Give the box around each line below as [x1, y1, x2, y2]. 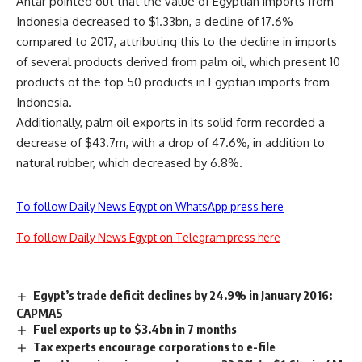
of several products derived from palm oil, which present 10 [16, 53, 340, 69]
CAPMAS [16, 305, 63, 320]
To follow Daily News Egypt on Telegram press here [16, 229, 280, 244]
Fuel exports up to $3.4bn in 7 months [33, 322, 238, 337]
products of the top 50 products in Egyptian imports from [16, 74, 330, 90]
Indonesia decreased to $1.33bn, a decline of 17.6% [16, 13, 293, 29]
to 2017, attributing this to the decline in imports [75, 33, 337, 49]
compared [16, 33, 72, 49]
